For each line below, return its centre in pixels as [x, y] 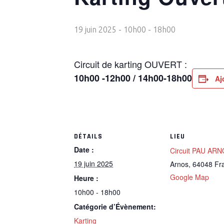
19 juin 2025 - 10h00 [110, 29]
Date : [84, 149]
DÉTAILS [88, 136]
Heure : [86, 178]
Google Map [189, 177]
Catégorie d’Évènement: [115, 206]
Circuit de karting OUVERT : [130, 64]
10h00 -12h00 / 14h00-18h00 [133, 78]
